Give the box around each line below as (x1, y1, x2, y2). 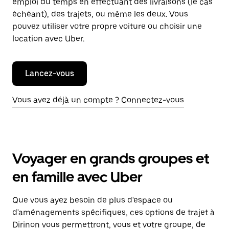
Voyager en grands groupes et (12, 150, 209, 167)
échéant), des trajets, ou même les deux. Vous (12, 9, 188, 19)
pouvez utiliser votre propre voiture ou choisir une (12, 21, 202, 31)
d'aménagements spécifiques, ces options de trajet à (12, 208, 215, 217)
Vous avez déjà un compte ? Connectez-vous (12, 95, 184, 105)
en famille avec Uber (12, 168, 143, 186)
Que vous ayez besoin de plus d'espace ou (12, 195, 173, 205)
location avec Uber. (12, 34, 84, 43)
